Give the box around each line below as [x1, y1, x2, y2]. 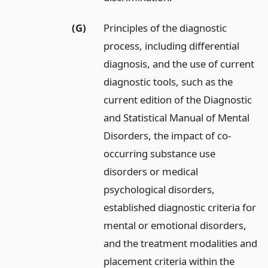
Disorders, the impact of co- [103, 128, 232, 142]
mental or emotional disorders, [103, 218, 247, 232]
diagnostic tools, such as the [103, 74, 233, 89]
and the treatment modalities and [103, 236, 258, 250]
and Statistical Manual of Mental [103, 110, 250, 124]
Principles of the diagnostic [103, 20, 227, 35]
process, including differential [103, 38, 240, 53]
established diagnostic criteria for [103, 200, 257, 214]
